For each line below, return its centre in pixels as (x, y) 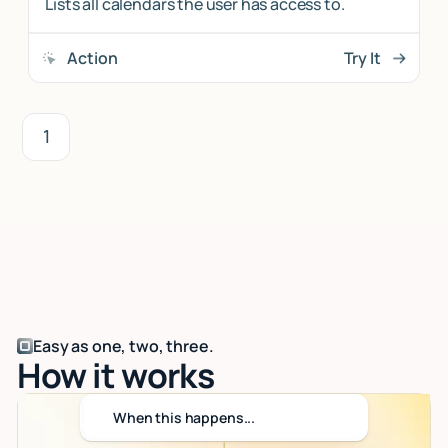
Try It (362, 57)
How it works (116, 375)
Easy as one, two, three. (123, 346)
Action (92, 57)
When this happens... (184, 418)
